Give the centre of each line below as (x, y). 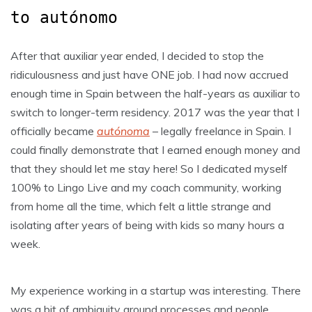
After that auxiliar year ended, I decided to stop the (137, 55)
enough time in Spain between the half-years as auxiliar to (155, 93)
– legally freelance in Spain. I (220, 131)
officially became (54, 131)
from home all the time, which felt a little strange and (141, 206)
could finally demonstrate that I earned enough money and (155, 149)
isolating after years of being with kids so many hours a (147, 225)
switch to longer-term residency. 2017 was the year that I (155, 112)
